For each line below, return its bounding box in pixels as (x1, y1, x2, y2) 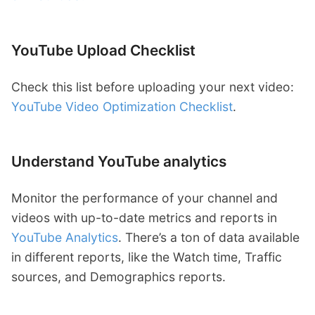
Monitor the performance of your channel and (11, 190, 278, 205)
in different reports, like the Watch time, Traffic (11, 249, 282, 264)
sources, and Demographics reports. (11, 269, 226, 284)
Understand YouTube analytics (11, 153, 226, 171)
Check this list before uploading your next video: (11, 79, 294, 95)
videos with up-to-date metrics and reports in (11, 210, 277, 225)
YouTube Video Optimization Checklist (11, 99, 233, 115)
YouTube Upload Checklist (11, 41, 195, 60)
